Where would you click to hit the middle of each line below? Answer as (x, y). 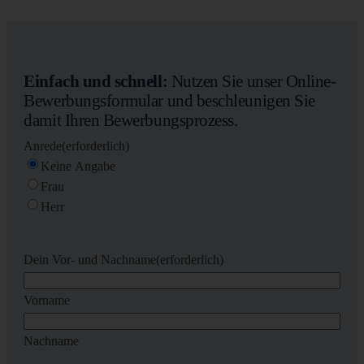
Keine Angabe (78, 167)
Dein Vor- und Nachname (90, 260)
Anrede (43, 146)
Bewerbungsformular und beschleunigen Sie (169, 100)
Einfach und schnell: (96, 81)
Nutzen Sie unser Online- (252, 81)
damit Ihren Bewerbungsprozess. (131, 120)
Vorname (47, 301)
